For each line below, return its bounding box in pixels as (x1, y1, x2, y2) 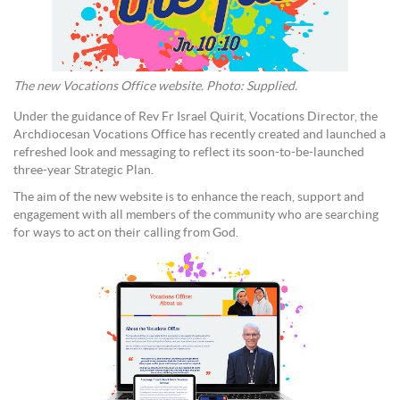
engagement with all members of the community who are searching (13, 209, 379, 222)
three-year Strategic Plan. (13, 164, 154, 178)
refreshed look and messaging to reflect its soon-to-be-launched (13, 146, 364, 160)
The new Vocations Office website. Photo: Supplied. (13, 80, 297, 94)
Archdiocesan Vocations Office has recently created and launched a (13, 129, 386, 142)
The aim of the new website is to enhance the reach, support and (13, 191, 364, 204)
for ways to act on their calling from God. (13, 227, 238, 240)
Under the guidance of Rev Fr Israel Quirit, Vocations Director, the (13, 111, 378, 124)
